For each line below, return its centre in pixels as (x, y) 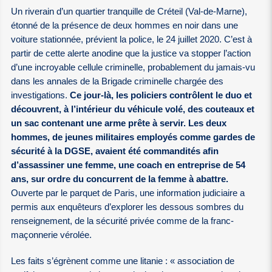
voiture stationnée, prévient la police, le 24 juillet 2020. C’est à (132, 39)
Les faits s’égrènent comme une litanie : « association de (123, 261)
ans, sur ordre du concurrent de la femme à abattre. (120, 179)
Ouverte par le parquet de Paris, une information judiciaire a (128, 193)
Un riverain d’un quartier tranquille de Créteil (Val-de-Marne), (129, 11)
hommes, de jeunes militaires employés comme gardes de (133, 137)
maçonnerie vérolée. (52, 235)
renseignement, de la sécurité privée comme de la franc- (123, 221)
